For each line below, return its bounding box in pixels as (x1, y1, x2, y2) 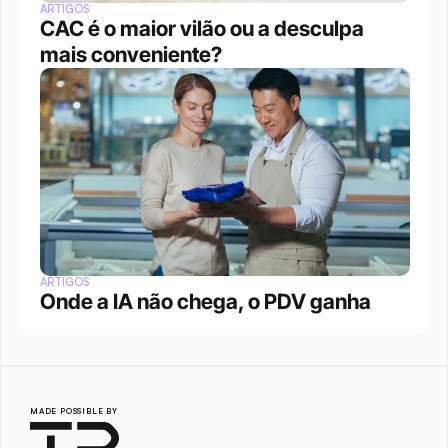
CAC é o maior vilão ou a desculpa (40, 15, 364, 41)
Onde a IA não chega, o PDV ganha (40, 288, 371, 314)
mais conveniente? (40, 41, 222, 67)
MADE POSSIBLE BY (30, 405, 118, 416)
